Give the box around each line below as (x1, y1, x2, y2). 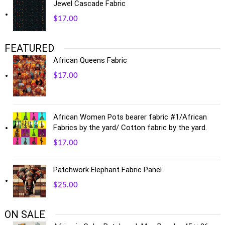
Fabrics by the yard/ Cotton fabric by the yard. (53, 123, 207, 133)
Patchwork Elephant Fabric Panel (53, 165, 162, 175)
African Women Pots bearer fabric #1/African (53, 113, 207, 122)
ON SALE (5, 208, 46, 221)
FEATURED (5, 42, 55, 55)
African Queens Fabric (53, 56, 128, 65)
